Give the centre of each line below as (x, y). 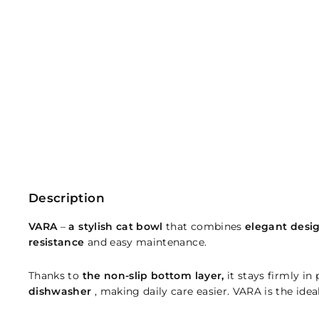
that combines (204, 226)
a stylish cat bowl (116, 226)
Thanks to (56, 276)
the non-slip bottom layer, (153, 276)
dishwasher (60, 291)
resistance (57, 242)
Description (67, 198)
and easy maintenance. (146, 242)
